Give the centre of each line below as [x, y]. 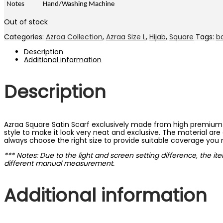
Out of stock [26, 22]
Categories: [25, 37]
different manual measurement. [59, 163]
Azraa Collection [74, 37]
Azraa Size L [126, 37]
